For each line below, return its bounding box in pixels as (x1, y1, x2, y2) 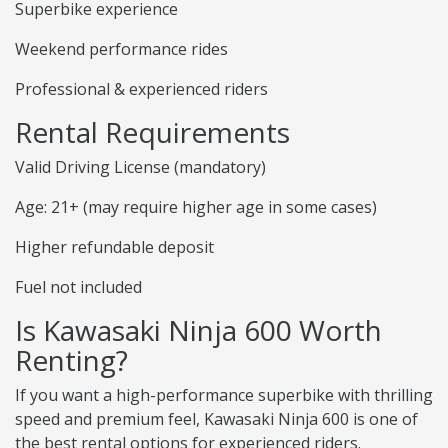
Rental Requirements (15, 113, 290, 152)
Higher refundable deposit (15, 236, 214, 259)
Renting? (15, 341, 128, 380)
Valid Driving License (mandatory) (15, 156, 266, 179)
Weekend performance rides (15, 38, 228, 61)
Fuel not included (15, 276, 142, 299)
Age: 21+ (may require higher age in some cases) (15, 196, 377, 219)
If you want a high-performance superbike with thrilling (15, 384, 433, 407)
